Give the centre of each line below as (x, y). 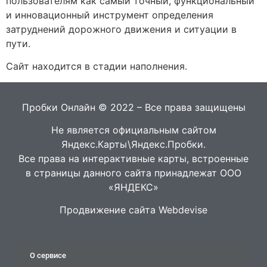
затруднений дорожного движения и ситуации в (121, 29)
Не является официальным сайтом (133, 130)
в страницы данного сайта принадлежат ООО (133, 173)
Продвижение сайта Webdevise (133, 210)
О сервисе (48, 255)
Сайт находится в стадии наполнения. (97, 66)
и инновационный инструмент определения (110, 15)
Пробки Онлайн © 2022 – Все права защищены (133, 107)
